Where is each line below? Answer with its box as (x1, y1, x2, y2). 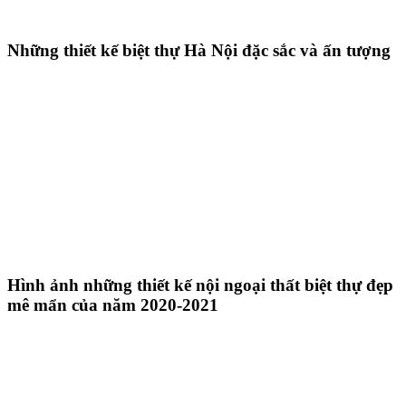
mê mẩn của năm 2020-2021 (7, 295, 218, 315)
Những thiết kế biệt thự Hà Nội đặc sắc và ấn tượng (7, 40, 391, 60)
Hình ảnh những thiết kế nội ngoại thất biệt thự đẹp (7, 275, 393, 295)
